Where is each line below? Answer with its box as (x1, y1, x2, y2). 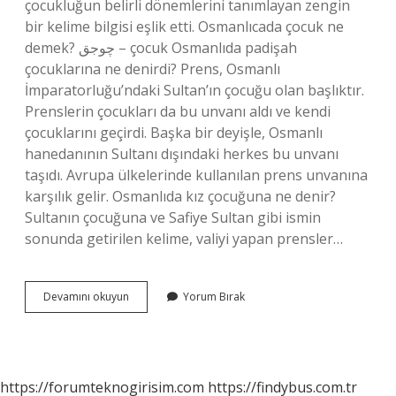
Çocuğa (128, 304, 166, 319)
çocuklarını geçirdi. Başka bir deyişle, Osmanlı (25, 123, 323, 142)
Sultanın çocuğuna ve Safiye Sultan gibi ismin (25, 208, 321, 227)
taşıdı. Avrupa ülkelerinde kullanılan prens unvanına (25, 165, 368, 185)
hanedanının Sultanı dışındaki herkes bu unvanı (25, 144, 339, 164)
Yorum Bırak (183, 289, 245, 304)
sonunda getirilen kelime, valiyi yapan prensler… (25, 229, 343, 248)
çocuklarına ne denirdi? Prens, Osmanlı (25, 59, 280, 79)
